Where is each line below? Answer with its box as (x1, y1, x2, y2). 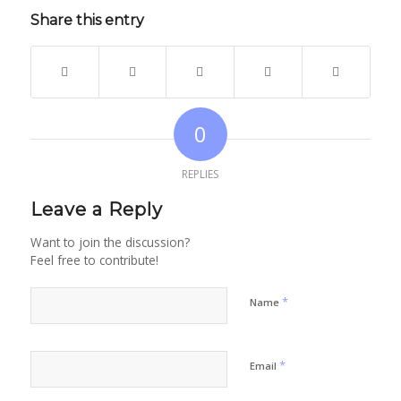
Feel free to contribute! (30, 252, 158, 269)
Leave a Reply (30, 199, 163, 221)
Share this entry (30, 12, 144, 30)
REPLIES (182, 166, 219, 183)
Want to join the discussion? (30, 234, 190, 252)
